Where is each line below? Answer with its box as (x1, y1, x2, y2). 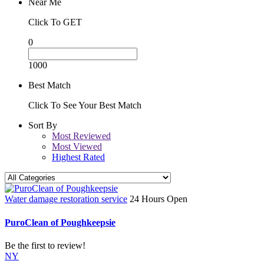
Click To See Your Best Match (28, 100, 141, 111)
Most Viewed (52, 141, 102, 152)
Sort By (28, 120, 57, 131)
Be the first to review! (5, 240, 85, 250)
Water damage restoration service (5, 194, 127, 204)
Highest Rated (52, 152, 105, 163)
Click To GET (28, 17, 82, 28)
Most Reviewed (52, 131, 111, 141)
